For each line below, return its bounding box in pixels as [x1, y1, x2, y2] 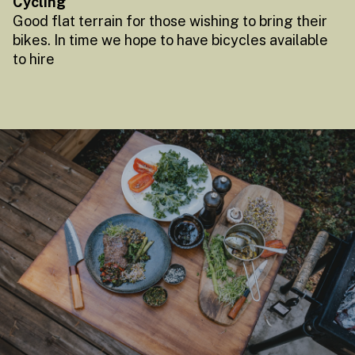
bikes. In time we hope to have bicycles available [13, 31, 328, 48]
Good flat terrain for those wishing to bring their [13, 12, 327, 29]
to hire [13, 50, 55, 67]
